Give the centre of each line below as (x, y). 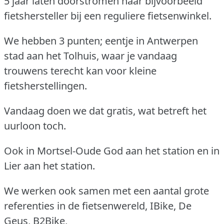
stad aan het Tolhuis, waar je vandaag (90, 55)
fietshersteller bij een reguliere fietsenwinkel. (108, 15)
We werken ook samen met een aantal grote (106, 190)
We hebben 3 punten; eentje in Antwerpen (101, 40)
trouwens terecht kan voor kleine (80, 70)
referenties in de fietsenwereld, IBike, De (98, 205)
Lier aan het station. (49, 165)
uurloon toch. (35, 125)
